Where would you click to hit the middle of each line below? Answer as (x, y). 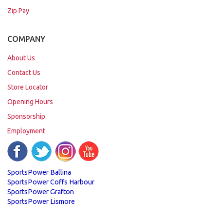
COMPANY (26, 39)
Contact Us (24, 73)
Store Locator (28, 87)
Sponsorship (26, 117)
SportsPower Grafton (41, 192)
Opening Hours (30, 102)
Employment (26, 131)
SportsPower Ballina (39, 173)
